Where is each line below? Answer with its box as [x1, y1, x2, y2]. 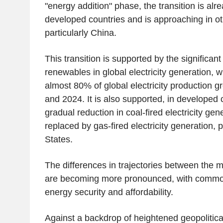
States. [44, 134, 73, 145]
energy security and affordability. [44, 187, 173, 198]
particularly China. [44, 28, 116, 38]
